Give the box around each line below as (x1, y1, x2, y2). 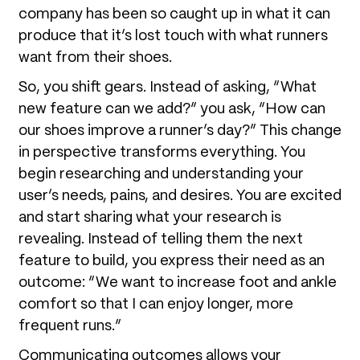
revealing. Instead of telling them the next (18, 231, 303, 247)
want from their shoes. (18, 50, 172, 65)
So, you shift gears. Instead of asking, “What (18, 80, 317, 95)
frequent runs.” (18, 318, 121, 333)
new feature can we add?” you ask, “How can (18, 101, 325, 117)
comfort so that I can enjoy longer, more (18, 297, 293, 312)
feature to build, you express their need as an (18, 253, 325, 268)
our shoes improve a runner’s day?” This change (18, 123, 342, 138)
